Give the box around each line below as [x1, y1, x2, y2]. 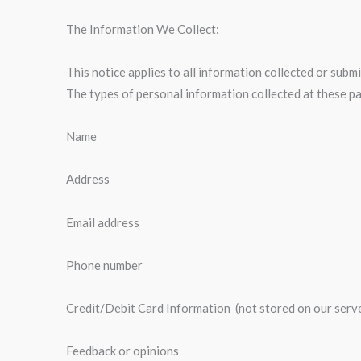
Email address [66, 214, 139, 230]
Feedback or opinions [66, 343, 179, 359]
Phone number [66, 257, 143, 272]
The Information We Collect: [66, 21, 219, 36]
